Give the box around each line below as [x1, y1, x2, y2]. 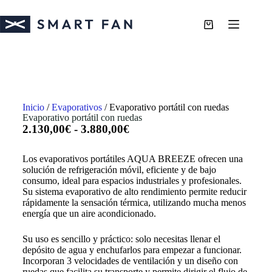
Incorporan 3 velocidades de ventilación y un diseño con [22, 255, 238, 266]
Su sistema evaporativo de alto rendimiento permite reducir [22, 186, 246, 197]
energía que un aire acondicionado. [22, 208, 156, 219]
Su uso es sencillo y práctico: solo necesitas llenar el [22, 233, 220, 244]
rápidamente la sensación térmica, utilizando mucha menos [22, 197, 246, 208]
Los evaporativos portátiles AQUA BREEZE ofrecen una [22, 153, 243, 164]
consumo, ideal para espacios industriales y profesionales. [22, 175, 242, 186]
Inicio [22, 102, 44, 112]
